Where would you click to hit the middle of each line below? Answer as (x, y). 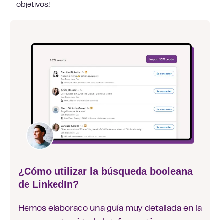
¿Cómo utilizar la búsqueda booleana (105, 171)
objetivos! (33, 5)
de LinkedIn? (48, 184)
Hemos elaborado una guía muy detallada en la (110, 208)
